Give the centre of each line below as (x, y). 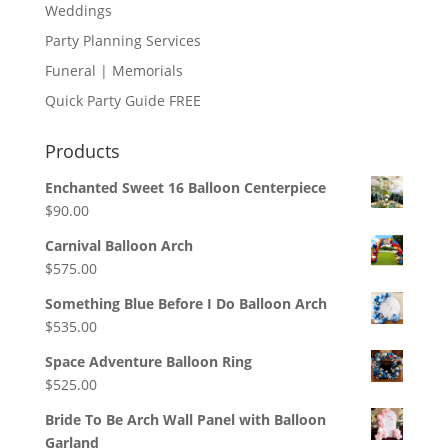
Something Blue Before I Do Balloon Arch (185, 303)
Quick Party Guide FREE (122, 100)
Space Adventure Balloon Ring (148, 361)
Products (82, 150)
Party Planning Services (122, 40)
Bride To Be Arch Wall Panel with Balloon (185, 419)
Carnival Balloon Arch (118, 245)
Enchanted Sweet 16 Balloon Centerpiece (185, 187)
